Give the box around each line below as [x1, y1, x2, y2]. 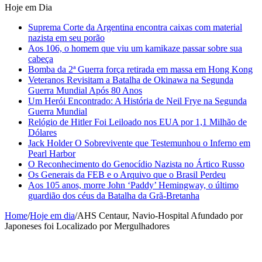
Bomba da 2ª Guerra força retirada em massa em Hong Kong [28, 64, 253, 74]
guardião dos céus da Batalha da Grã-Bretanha [28, 190, 199, 201]
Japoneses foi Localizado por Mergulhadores [5, 220, 170, 231]
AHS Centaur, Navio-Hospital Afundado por [77, 210, 243, 220]
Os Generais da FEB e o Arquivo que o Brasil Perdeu [28, 169, 226, 180]
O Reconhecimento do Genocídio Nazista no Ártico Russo [28, 158, 244, 169]
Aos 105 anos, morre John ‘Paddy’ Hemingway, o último [28, 180, 239, 190]
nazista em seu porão [28, 32, 105, 43]
